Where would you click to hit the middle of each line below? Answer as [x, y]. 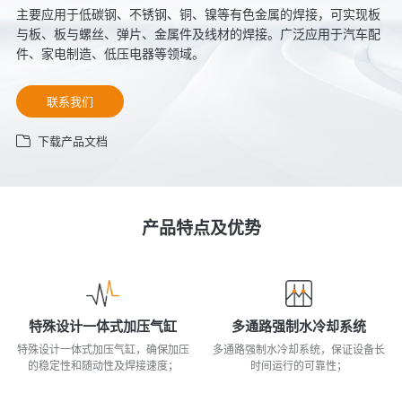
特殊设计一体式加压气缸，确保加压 [103, 350]
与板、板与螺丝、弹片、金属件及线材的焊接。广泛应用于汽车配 [198, 34]
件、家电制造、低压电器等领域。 [110, 54]
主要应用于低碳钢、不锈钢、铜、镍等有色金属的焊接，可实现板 [198, 14]
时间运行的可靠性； [299, 366]
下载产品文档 [72, 141]
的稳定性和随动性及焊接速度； [103, 366]
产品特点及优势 [201, 228]
